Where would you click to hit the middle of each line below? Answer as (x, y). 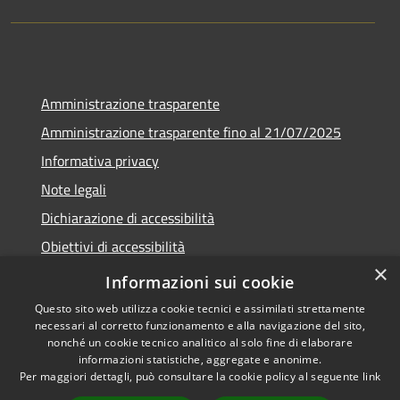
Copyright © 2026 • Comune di (300, 365)
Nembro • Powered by (300, 387)
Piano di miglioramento (111, 275)
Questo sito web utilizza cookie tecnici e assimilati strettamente (200, 308)
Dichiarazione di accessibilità (128, 218)
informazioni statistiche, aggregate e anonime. (200, 359)
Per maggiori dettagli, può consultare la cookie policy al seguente (191, 376)
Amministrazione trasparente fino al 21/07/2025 (191, 133)
